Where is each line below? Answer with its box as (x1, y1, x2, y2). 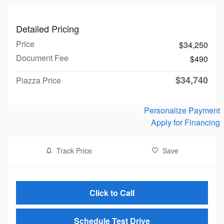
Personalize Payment (144, 104, 220, 116)
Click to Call (89, 187, 134, 199)
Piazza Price (16, 74, 61, 86)
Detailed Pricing (16, 22, 79, 35)
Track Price (56, 145, 92, 155)
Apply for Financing (151, 116, 220, 128)
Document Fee (16, 52, 68, 63)
